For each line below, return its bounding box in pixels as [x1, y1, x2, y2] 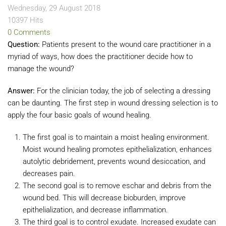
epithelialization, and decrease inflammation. [23, 205, 168, 214]
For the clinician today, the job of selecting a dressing [35, 86, 210, 95]
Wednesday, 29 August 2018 [8, 4, 100, 13]
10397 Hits [8, 16, 43, 25]
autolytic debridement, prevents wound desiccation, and [23, 157, 205, 166]
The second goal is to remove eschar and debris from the [23, 181, 211, 190]
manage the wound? [8, 64, 74, 73]
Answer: [8, 86, 35, 95]
